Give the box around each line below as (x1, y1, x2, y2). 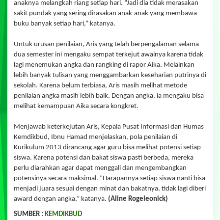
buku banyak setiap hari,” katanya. (14, 20, 115, 27)
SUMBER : (14, 211, 45, 219)
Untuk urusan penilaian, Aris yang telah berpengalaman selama (14, 40, 199, 48)
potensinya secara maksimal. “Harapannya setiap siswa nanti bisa (14, 174, 205, 182)
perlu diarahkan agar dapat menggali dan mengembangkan (14, 164, 187, 172)
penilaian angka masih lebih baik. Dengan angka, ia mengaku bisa (14, 92, 204, 100)
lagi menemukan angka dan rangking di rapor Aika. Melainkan (14, 61, 194, 69)
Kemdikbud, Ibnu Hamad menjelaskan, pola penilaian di (14, 133, 177, 141)
